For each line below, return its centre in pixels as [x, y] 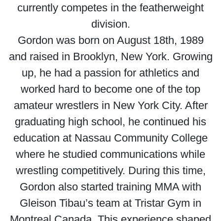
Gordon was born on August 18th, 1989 [110, 40]
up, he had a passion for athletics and [110, 73]
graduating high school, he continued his [110, 122]
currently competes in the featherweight [110, 8]
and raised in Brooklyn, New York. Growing [110, 56]
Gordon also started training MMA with [110, 187]
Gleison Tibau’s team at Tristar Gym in [110, 203]
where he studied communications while [110, 154]
